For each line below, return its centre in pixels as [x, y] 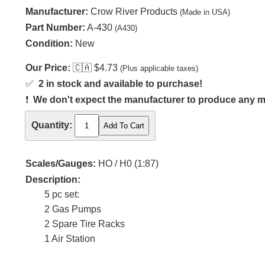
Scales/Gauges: [61, 164]
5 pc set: [62, 195]
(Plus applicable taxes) [159, 68]
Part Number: [55, 28]
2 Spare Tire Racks [85, 224]
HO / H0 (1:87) [127, 164]
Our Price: [48, 68]
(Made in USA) [205, 12]
